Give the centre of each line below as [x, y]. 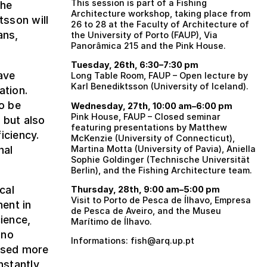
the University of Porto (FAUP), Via [144, 35]
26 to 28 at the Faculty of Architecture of [160, 24]
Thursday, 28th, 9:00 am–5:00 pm [145, 190]
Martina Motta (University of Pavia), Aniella [163, 148]
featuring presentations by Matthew [149, 127]
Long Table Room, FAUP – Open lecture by [159, 76]
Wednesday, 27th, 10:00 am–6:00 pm [152, 105]
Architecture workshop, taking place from [161, 13]
